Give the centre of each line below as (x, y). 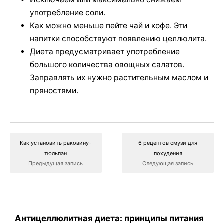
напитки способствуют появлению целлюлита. (118, 38)
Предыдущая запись (56, 163)
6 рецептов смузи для (168, 143)
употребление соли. (68, 12)
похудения (168, 153)
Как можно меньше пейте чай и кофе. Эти (109, 25)
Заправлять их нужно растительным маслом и (119, 77)
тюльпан (56, 153)
